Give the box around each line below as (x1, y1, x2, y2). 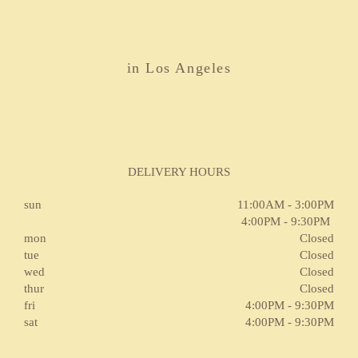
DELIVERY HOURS (128, 165, 230, 178)
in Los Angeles (126, 60, 232, 76)
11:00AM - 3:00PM (237, 198, 334, 211)
